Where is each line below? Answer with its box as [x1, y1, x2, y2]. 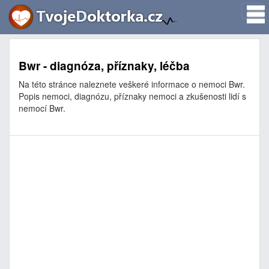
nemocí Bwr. [19, 102, 65, 114]
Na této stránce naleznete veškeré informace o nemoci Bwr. [19, 78, 245, 90]
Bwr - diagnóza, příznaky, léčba [19, 58, 190, 74]
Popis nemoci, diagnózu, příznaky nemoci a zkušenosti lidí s [19, 90, 246, 102]
